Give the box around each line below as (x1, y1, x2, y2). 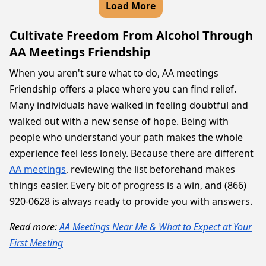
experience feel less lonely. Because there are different (9, 147, 254, 160)
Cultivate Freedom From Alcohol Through (9, 27, 253, 43)
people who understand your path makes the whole (9, 131, 243, 144)
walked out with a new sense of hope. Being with (9, 115, 229, 128)
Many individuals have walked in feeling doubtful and (9, 99, 248, 112)
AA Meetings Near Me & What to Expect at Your (59, 220, 252, 233)
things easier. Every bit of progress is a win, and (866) (9, 179, 246, 192)
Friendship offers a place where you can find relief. (9, 83, 236, 96)
